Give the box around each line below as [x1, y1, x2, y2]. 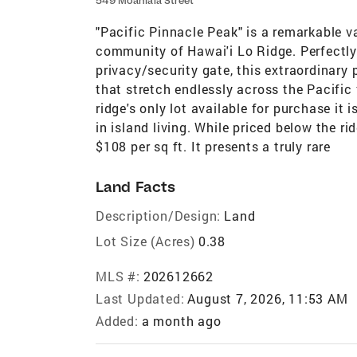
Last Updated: [96, 289, 185, 307]
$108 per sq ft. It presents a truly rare [96, 137, 331, 155]
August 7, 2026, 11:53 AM [187, 289, 348, 307]
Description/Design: [96, 206, 222, 224]
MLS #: [96, 267, 140, 284]
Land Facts [96, 177, 175, 196]
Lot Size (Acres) [96, 232, 195, 249]
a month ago [141, 312, 222, 329]
